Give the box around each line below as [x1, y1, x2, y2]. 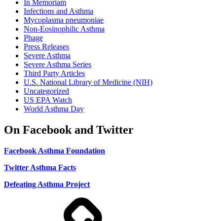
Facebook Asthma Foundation [4, 146, 105, 155]
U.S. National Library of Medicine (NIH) [24, 78, 152, 87]
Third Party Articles [24, 69, 85, 78]
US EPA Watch [24, 96, 72, 105]
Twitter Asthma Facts [4, 163, 76, 172]
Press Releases [24, 42, 69, 51]
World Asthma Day [24, 105, 84, 113]
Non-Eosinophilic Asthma [24, 25, 105, 34]
